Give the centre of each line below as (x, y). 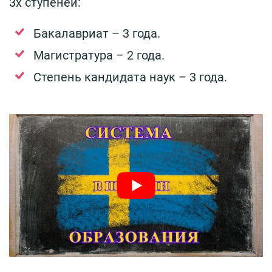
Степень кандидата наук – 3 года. (132, 77)
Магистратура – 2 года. (99, 56)
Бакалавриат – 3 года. (97, 34)
